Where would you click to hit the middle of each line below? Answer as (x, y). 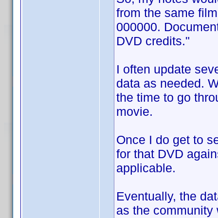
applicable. (146, 168)
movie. (135, 111)
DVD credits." (153, 41)
